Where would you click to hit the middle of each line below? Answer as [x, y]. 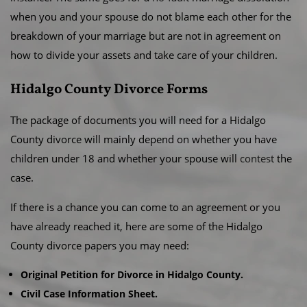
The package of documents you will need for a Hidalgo [138, 120]
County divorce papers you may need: [100, 245]
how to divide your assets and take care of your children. [144, 55]
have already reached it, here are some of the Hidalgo [136, 226]
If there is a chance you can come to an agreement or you [145, 207]
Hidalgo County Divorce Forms [109, 90]
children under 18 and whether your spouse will [125, 158]
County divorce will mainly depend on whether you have [144, 139]
